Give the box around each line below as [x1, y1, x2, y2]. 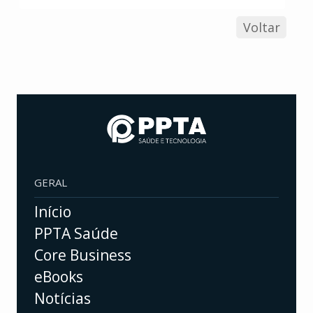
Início [34, 202, 71, 222]
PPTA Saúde [34, 224, 118, 244]
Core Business [34, 245, 131, 265]
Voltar [242, 19, 280, 36]
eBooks [34, 267, 83, 287]
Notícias [34, 289, 91, 309]
